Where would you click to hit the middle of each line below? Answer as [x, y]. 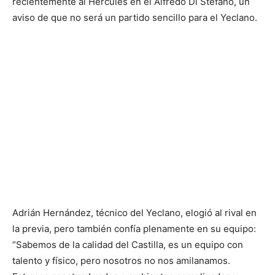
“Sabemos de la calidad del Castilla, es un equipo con [128, 244]
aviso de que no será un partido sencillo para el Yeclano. [135, 17]
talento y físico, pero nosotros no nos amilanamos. [121, 260]
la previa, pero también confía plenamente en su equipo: [134, 228]
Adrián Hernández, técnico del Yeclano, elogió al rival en [134, 212]
